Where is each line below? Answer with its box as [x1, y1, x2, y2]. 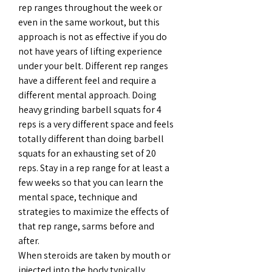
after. [18, 234, 39, 247]
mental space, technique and [18, 190, 137, 203]
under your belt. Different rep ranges [18, 59, 168, 72]
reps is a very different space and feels [18, 117, 174, 131]
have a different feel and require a [18, 73, 156, 87]
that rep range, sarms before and [18, 219, 154, 233]
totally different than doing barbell [18, 132, 164, 145]
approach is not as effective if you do [18, 30, 167, 43]
